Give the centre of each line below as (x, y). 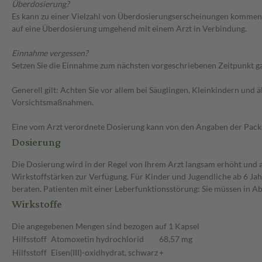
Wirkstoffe (37, 205)
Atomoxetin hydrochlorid (97, 239)
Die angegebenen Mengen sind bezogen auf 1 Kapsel (106, 226)
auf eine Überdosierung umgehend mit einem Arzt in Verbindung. (129, 29)
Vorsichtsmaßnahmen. (53, 102)
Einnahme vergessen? (50, 53)
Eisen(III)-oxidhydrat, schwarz (104, 253)
